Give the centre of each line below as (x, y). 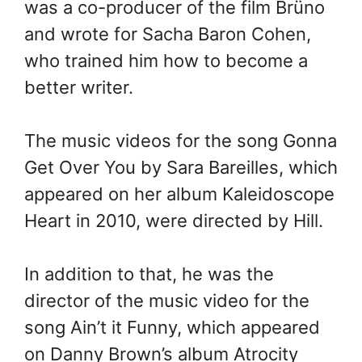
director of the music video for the (167, 300)
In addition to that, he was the (149, 274)
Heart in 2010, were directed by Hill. (176, 220)
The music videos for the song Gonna (181, 140)
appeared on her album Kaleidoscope (179, 194)
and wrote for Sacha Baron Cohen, (168, 34)
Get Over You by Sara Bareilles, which (181, 167)
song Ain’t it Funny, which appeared (172, 327)
